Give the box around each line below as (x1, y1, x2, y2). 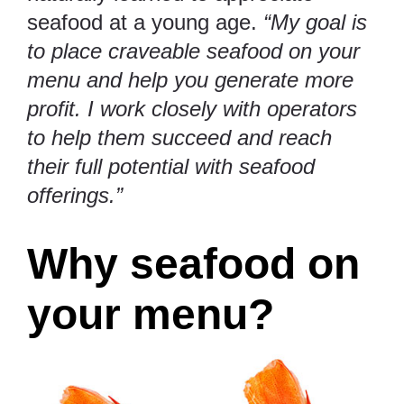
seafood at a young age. (27, 9, 263, 34)
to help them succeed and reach (27, 124, 332, 150)
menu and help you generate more (27, 67, 353, 92)
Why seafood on (27, 239, 360, 288)
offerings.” (27, 182, 123, 207)
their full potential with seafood (27, 153, 315, 179)
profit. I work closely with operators (27, 96, 357, 121)
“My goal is (263, 9, 367, 34)
